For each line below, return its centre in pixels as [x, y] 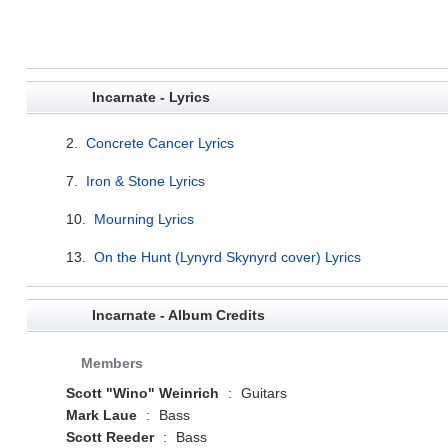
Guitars [261, 392]
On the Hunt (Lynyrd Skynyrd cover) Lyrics [227, 256]
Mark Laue [101, 414]
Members [111, 362]
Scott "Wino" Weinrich [142, 392]
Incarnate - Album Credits [178, 314]
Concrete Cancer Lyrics [159, 142]
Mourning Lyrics [143, 218]
